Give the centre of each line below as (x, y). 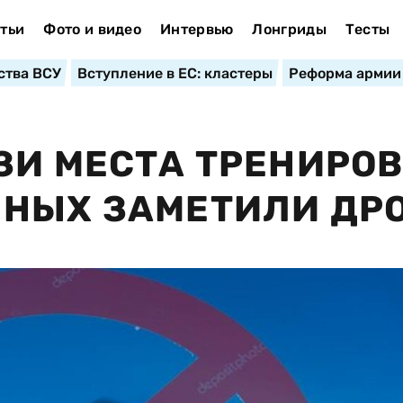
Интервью (197, 29)
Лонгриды (289, 29)
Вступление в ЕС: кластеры (175, 73)
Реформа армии (345, 73)
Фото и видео (93, 29)
